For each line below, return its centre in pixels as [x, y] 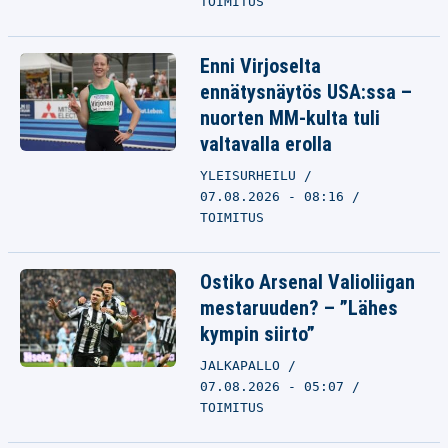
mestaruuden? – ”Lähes [299, 308]
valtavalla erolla [266, 144]
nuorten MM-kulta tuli [290, 118]
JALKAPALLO [244, 365]
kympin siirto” [257, 334]
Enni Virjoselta [260, 66]
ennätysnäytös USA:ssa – [306, 92]
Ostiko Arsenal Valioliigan [307, 282]
